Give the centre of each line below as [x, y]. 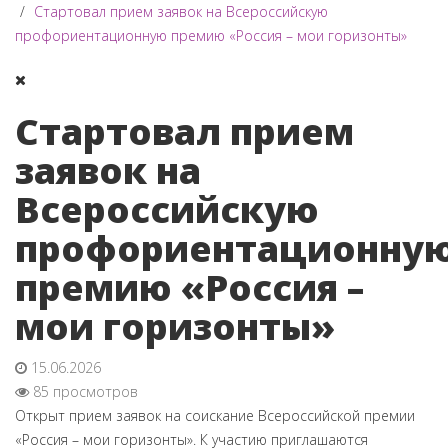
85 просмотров [83, 391]
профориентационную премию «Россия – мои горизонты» [211, 35]
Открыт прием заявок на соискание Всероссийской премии [215, 415]
